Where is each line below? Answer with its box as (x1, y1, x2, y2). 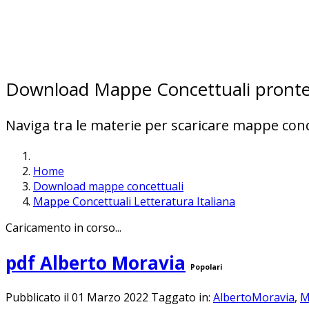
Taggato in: (151, 290, 213, 306)
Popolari (190, 261, 222, 272)
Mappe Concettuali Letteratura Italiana (33, 194, 235, 210)
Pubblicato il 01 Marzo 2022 (6, 290, 151, 306)
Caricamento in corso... (6, 220, 121, 236)
